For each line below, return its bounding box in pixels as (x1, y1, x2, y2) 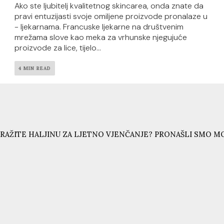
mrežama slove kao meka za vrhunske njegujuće (14, 32, 187, 43)
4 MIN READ (18, 65, 51, 72)
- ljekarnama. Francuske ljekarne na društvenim (14, 21, 184, 32)
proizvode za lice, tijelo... (14, 42, 101, 53)
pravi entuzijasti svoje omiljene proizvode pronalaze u (14, 11, 208, 22)
